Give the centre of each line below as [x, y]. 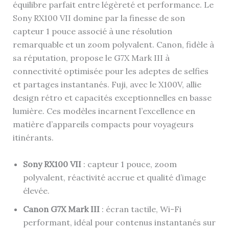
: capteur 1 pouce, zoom [129, 164]
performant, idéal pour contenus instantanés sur [119, 222]
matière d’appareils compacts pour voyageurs [103, 124]
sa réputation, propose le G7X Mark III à [91, 58]
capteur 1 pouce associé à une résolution [92, 31]
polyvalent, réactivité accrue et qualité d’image [114, 177]
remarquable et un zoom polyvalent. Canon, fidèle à [113, 44]
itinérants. [33, 137]
